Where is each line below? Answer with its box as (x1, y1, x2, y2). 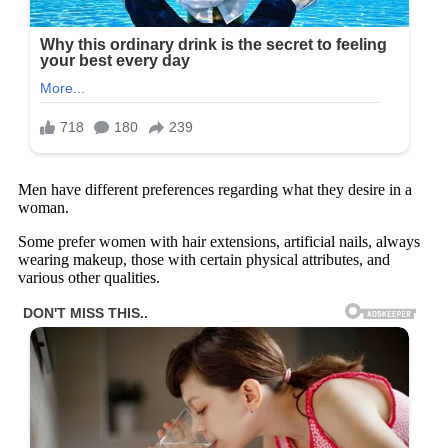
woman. (18, 198, 69, 216)
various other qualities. (18, 268, 160, 286)
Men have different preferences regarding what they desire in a (18, 180, 412, 198)
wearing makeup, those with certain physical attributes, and (18, 250, 390, 268)
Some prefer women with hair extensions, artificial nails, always (18, 232, 420, 250)
